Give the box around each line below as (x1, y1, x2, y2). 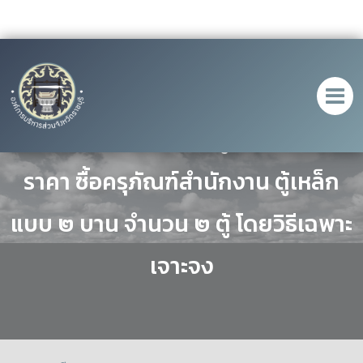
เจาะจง (150, 249, 213, 283)
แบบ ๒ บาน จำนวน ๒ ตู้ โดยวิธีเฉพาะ (11, 207, 352, 241)
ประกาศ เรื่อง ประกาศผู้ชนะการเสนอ (13, 122, 350, 156)
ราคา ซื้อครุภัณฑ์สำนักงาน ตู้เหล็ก (23, 164, 340, 199)
